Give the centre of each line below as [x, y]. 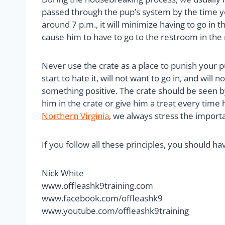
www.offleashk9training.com [97, 185]
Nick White [63, 173]
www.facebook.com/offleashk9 [102, 198]
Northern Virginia [75, 116]
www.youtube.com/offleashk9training [115, 210]
